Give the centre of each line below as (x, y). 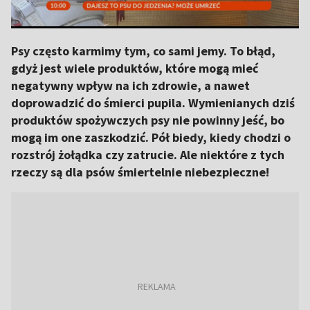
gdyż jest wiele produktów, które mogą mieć (135, 68)
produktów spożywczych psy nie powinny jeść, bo (148, 120)
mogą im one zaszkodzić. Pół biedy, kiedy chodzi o (151, 137)
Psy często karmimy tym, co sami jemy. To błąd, (143, 51)
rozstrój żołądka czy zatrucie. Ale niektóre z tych (148, 155)
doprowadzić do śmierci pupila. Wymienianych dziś (153, 103)
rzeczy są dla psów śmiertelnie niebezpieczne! (140, 172)
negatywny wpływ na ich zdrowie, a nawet (130, 85)
